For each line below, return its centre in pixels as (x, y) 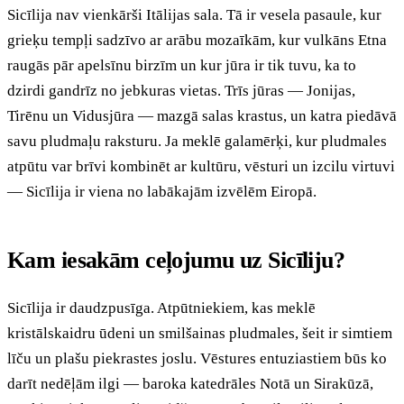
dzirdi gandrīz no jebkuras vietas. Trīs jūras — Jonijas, (181, 90)
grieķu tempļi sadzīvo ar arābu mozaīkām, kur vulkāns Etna (197, 40)
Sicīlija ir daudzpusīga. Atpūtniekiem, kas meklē (161, 308)
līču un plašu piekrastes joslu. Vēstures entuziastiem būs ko (197, 358)
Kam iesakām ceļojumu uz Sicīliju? (176, 260)
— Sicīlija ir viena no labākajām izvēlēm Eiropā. (162, 191)
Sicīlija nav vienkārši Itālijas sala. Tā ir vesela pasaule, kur (194, 14)
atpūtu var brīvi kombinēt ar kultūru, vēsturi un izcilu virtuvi (201, 166)
